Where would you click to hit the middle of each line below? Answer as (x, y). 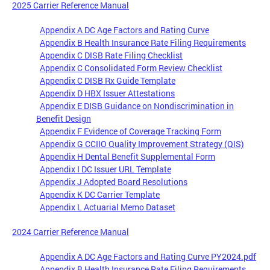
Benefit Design (64, 119)
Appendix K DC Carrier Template (100, 195)
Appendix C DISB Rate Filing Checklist (111, 55)
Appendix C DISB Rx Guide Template (108, 81)
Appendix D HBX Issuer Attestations (107, 93)
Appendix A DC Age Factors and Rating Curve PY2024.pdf (148, 257)
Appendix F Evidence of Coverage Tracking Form (130, 131)
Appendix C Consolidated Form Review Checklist (131, 68)
